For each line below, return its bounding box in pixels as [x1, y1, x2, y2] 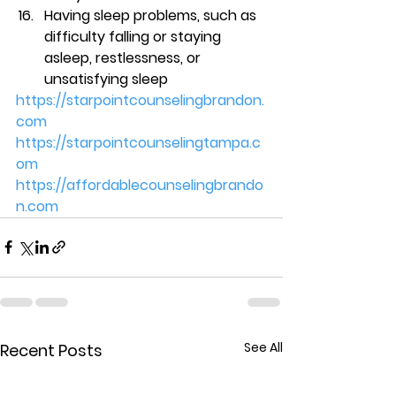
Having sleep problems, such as [44, 4, 260, 26]
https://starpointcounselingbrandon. [16, 89, 264, 110]
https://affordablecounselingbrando [16, 174, 263, 195]
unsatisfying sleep [44, 68, 171, 89]
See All [244, 338, 283, 356]
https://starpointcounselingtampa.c [16, 132, 261, 153]
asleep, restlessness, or [44, 47, 204, 68]
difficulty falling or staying [44, 26, 225, 47]
